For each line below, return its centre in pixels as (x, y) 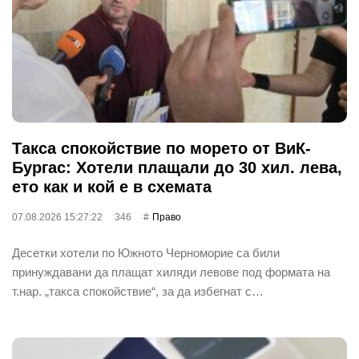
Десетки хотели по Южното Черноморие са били (146, 252)
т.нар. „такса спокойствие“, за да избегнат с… (138, 291)
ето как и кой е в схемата (112, 186)
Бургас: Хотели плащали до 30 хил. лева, (177, 167)
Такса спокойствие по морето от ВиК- (161, 148)
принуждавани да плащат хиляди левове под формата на (171, 272)
